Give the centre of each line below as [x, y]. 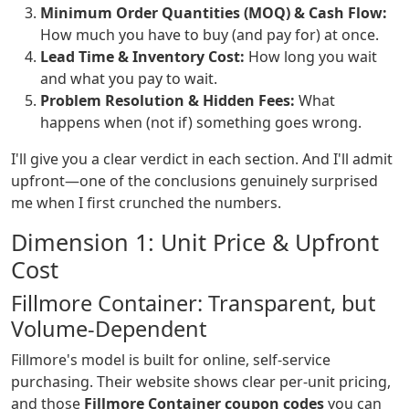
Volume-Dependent [109, 329]
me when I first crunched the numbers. [146, 203]
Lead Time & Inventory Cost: [142, 57]
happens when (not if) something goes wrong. [201, 123]
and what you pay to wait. [129, 79]
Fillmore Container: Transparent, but [193, 304]
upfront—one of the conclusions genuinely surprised [194, 181]
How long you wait [311, 57]
